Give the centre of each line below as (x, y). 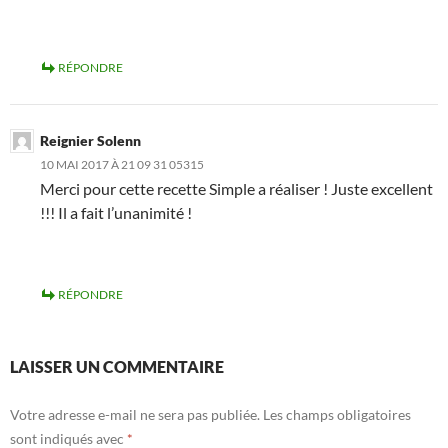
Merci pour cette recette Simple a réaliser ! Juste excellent (236, 189)
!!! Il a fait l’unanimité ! (116, 213)
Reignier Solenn (90, 141)
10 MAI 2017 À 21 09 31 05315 (122, 165)
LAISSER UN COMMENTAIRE (117, 367)
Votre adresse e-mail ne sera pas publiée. (135, 415)
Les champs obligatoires (337, 415)
